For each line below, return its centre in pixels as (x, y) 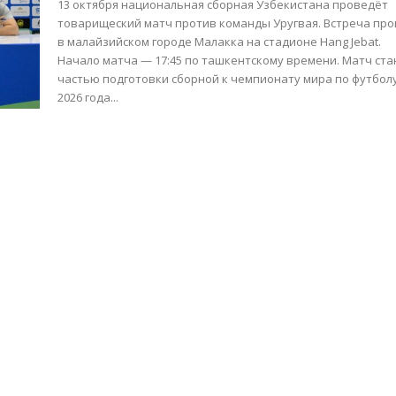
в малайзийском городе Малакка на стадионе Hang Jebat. (220, 42)
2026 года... (88, 98)
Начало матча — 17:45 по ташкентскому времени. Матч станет (200, 61)
